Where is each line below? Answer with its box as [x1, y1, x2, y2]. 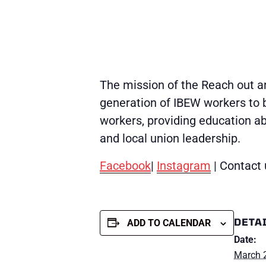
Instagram [157, 159, 211, 173]
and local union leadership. [100, 131, 240, 145]
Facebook [100, 159, 151, 173]
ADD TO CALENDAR [127, 217, 211, 229]
